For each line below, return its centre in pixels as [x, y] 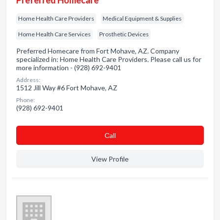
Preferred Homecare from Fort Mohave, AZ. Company [98, 51]
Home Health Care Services [55, 34]
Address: [28, 80]
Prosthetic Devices [124, 34]
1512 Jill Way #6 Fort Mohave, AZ [67, 88]
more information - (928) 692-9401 [69, 68]
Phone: [26, 100]
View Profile [110, 159]
